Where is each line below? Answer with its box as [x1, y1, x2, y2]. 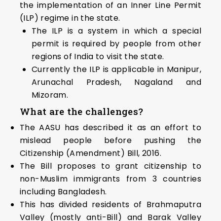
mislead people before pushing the [20, 135, 201, 146]
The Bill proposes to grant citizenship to [20, 160, 201, 172]
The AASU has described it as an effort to [20, 122, 201, 133]
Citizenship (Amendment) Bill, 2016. [20, 147, 161, 159]
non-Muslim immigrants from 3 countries [20, 173, 201, 184]
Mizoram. [32, 89, 69, 101]
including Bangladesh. [20, 186, 107, 197]
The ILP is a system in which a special [32, 25, 201, 37]
